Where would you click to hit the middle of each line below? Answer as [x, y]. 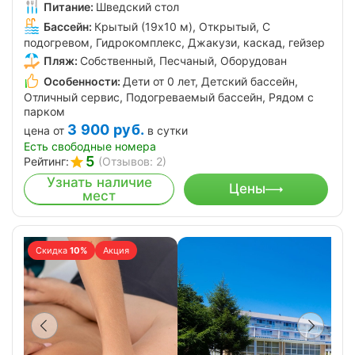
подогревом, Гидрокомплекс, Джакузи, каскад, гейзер [174, 43]
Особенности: [82, 81]
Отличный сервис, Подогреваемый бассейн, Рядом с [169, 97]
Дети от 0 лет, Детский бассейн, [210, 81]
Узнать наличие [99, 182]
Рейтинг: [46, 161]
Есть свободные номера [90, 146]
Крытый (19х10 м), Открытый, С [182, 27]
